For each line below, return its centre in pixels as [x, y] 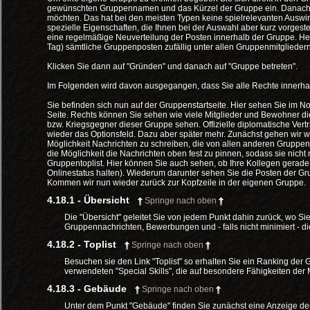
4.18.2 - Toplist [82, 244]
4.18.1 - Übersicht [88, 200]
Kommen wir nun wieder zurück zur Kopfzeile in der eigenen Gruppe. [176, 183]
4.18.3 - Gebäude [87, 289]
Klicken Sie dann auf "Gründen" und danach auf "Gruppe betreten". [172, 66]
